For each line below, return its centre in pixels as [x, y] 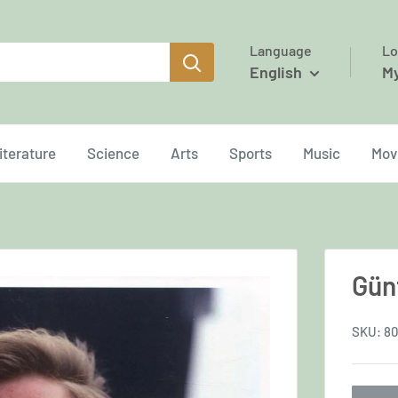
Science [113, 153]
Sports [251, 153]
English [276, 72]
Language [281, 50]
